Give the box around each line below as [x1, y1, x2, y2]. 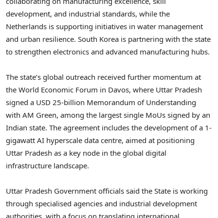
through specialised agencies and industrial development [6, 199, 197, 209]
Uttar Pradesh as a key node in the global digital [6, 148, 166, 158]
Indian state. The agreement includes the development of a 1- [6, 123, 212, 133]
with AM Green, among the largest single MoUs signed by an [6, 110, 210, 120]
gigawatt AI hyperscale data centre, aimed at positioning [6, 135, 195, 145]
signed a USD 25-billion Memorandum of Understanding [6, 97, 196, 108]
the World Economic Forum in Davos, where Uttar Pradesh [6, 85, 202, 95]
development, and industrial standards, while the [6, 8, 170, 18]
